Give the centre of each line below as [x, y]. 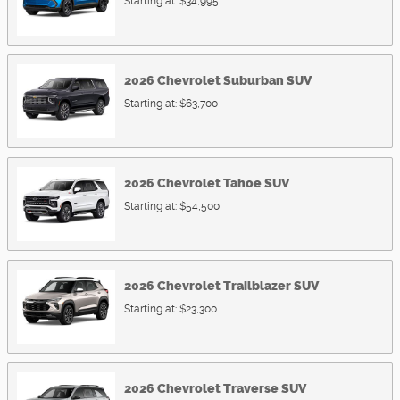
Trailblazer [257, 286]
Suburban [254, 81]
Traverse [251, 389]
